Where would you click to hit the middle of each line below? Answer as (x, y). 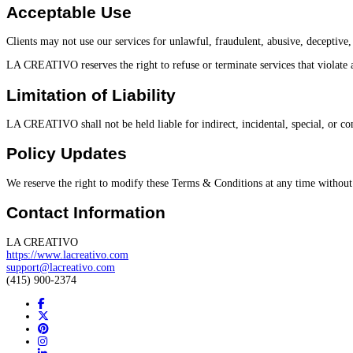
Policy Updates (67, 154)
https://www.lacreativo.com (67, 255)
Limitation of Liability (91, 95)
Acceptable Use (69, 12)
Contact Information (86, 213)
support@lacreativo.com (61, 267)
